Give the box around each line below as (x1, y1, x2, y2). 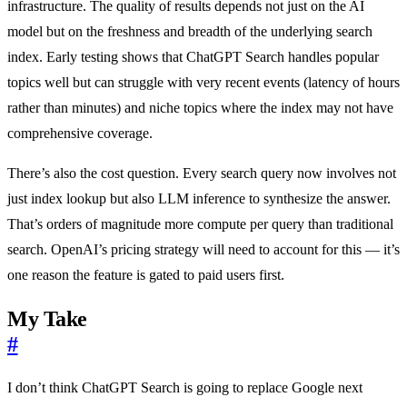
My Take (7, 306, 87, 331)
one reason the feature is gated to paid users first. (7, 266, 284, 283)
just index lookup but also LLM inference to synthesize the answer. (7, 190, 391, 206)
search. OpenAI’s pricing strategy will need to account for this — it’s (7, 241, 400, 257)
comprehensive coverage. (7, 124, 153, 141)
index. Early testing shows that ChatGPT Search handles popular (7, 48, 379, 65)
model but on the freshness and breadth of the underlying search (7, 23, 372, 39)
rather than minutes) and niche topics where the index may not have (7, 99, 393, 115)
